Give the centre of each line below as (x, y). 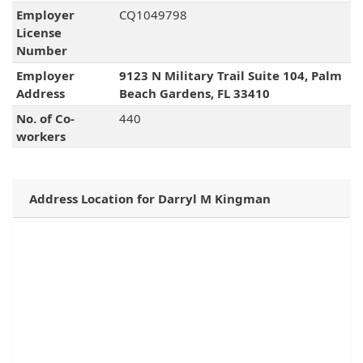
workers (41, 137)
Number (41, 51)
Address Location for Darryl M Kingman (150, 199)
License (38, 33)
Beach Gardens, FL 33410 (194, 94)
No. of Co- (45, 119)
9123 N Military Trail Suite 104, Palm (230, 76)
